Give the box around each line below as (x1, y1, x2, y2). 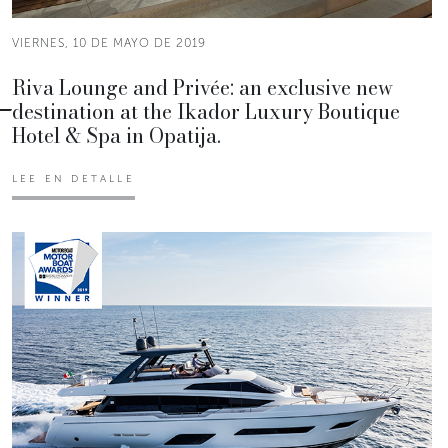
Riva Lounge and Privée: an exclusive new (12, 71, 393, 103)
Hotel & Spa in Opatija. (12, 119, 221, 151)
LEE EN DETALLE (12, 172, 135, 185)
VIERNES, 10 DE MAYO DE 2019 (12, 35, 206, 50)
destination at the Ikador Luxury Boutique (12, 95, 400, 127)
